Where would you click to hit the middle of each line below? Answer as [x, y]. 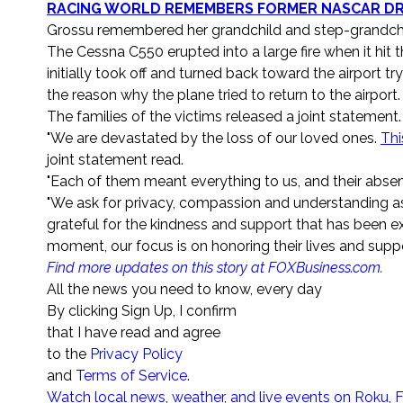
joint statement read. [115, 160]
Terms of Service [131, 376]
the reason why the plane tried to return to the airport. [224, 95]
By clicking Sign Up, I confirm [142, 311]
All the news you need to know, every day [184, 290]
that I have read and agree [134, 333]
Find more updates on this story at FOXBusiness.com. [215, 268]
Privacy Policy [136, 354]
